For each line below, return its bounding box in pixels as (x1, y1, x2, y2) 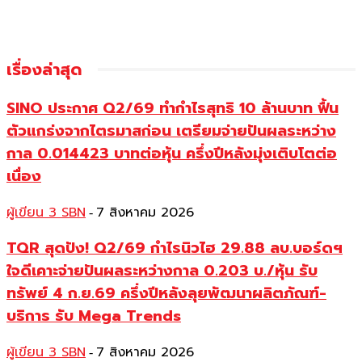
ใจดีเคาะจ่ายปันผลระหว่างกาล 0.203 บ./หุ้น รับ (6, 259, 318, 283)
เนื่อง (6, 164, 41, 187)
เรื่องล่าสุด (6, 57, 82, 82)
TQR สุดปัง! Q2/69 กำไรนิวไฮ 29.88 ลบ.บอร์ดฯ (6, 237, 343, 260)
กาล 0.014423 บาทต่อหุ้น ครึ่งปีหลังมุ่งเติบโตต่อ (6, 141, 337, 165)
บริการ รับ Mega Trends (6, 305, 181, 328)
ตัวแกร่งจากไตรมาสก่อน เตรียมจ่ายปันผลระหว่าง (6, 119, 336, 142)
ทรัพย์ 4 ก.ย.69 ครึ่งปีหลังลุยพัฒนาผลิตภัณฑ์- (6, 282, 326, 305)
